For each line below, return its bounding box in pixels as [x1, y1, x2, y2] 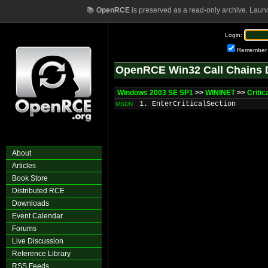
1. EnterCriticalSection [139, 100, 236, 108]
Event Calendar [12, 212, 63, 220]
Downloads [12, 199, 49, 208]
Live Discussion [12, 237, 63, 245]
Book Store [12, 174, 48, 182]
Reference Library [12, 249, 71, 258]
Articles [12, 162, 36, 170]
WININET [205, 89, 235, 97]
